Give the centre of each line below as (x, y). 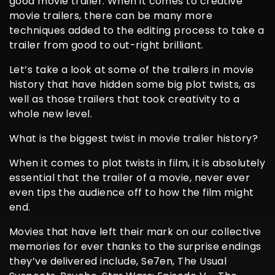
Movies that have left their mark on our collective (135, 231)
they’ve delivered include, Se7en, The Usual (118, 261)
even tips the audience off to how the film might (132, 192)
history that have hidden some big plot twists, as (133, 84)
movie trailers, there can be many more (111, 15)
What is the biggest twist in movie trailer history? (134, 138)
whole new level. (51, 114)
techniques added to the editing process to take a (137, 30)
